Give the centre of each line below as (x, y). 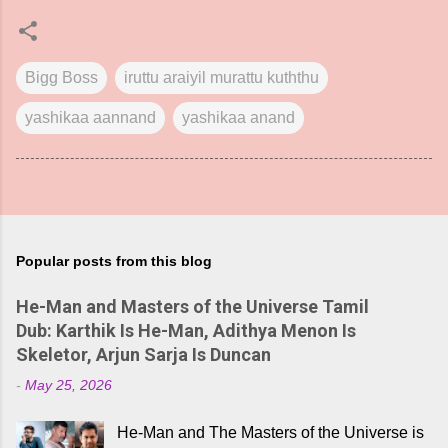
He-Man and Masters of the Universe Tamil (192, 306)
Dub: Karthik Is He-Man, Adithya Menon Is (186, 330)
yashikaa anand (238, 117)
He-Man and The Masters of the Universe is (271, 432)
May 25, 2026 (68, 385)
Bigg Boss (61, 77)
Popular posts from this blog (114, 261)
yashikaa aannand (90, 117)
